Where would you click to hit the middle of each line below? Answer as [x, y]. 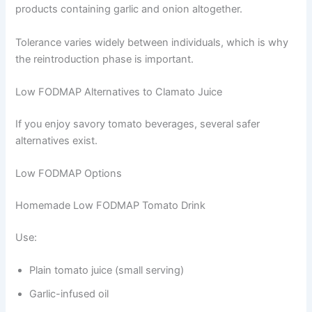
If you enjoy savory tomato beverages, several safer [138, 124]
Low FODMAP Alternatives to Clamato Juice [119, 92]
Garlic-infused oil [69, 294]
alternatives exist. [57, 140]
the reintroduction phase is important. [105, 59]
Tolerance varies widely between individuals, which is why [152, 42]
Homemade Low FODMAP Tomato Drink [111, 205]
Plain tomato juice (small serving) [107, 271]
